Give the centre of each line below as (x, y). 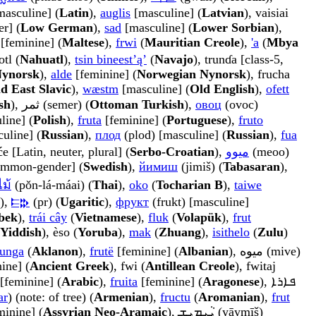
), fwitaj (255, 266)
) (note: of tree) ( (51, 297)
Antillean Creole (190, 266)
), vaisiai (266, 13)
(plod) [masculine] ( (174, 135)
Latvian (223, 13)
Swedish (105, 167)
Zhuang (180, 232)
